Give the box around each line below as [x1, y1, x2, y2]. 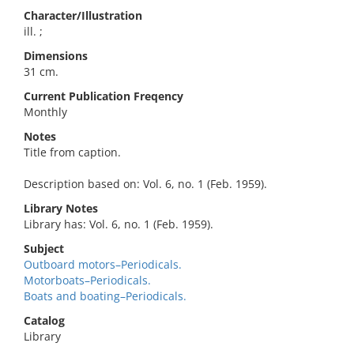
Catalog [24, 313, 65, 328]
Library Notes [24, 201, 98, 216]
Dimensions [24, 48, 88, 63]
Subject [24, 241, 64, 256]
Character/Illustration [24, 8, 142, 23]
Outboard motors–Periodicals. [24, 257, 182, 272]
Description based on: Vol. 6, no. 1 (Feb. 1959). [24, 176, 267, 191]
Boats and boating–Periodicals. [24, 288, 186, 303]
